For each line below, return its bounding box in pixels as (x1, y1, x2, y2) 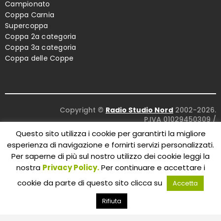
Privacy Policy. (42, 162, 99, 173)
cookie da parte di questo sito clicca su (17, 178, 164, 188)
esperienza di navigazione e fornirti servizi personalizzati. (7, 140, 214, 150)
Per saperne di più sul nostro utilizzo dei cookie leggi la (11, 151, 210, 162)
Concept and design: (92, 124, 169, 134)
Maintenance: (57, 133, 108, 144)
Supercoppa (5, 21, 48, 31)
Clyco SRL (108, 133, 143, 144)
